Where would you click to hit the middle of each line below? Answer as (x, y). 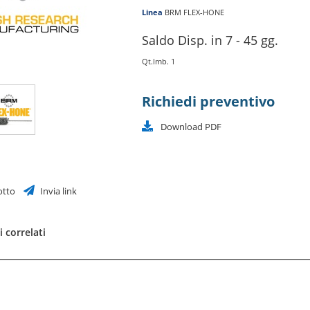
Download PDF (191, 127)
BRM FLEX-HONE (194, 12)
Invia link (57, 191)
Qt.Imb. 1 (158, 61)
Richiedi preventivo (208, 101)
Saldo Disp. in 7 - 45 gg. (210, 40)
